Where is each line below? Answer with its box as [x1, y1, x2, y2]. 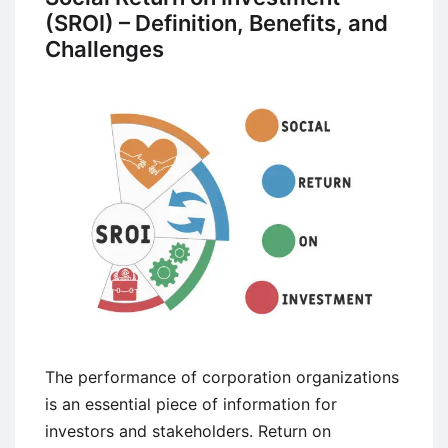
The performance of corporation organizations [45, 367, 399, 388]
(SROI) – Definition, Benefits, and [45, 10, 388, 36]
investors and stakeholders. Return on [45, 421, 331, 442]
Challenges [45, 36, 164, 62]
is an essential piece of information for [45, 394, 337, 415]
